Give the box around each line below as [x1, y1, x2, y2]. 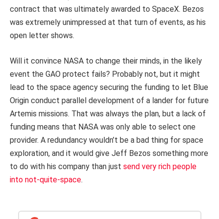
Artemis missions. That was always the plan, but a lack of [10, 109, 206, 118]
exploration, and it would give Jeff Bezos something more [10, 148, 208, 158]
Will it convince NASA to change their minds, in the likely [10, 56, 202, 66]
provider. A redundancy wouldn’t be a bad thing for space [10, 135, 203, 145]
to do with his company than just [10, 161, 121, 171]
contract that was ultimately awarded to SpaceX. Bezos [10, 4, 204, 14]
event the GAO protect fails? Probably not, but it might [10, 69, 200, 79]
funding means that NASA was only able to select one [10, 122, 196, 131]
